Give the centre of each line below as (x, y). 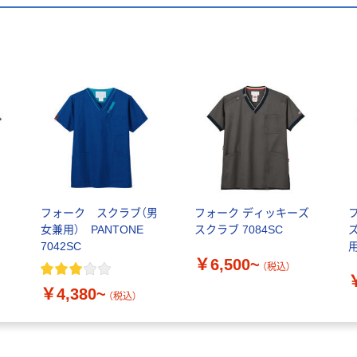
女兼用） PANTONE (97, 230)
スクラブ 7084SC (238, 230)
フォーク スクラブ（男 (99, 213)
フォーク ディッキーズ (251, 213)
